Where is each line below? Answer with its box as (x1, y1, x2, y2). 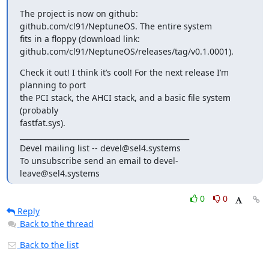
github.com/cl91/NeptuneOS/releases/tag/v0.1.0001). (19, 46, 234, 57)
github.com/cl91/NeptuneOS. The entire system (19, 20, 212, 32)
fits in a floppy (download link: (19, 33, 140, 44)
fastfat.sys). (19, 117, 65, 128)
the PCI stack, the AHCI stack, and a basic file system (19, 92, 231, 103)
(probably (19, 104, 58, 116)
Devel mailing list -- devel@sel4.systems (19, 142, 181, 154)
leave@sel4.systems (19, 168, 100, 179)
